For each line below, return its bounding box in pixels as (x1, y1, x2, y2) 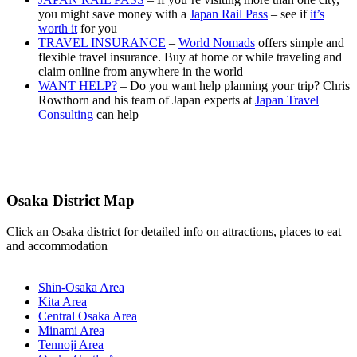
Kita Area (38, 295, 87, 308)
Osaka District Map (6, 192, 135, 210)
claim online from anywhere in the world (38, 64, 243, 78)
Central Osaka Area (38, 309, 137, 323)
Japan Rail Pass (190, 6, 268, 21)
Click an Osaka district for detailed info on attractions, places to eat (6, 225, 341, 238)
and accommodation (6, 239, 108, 253)
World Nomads (178, 35, 255, 49)
